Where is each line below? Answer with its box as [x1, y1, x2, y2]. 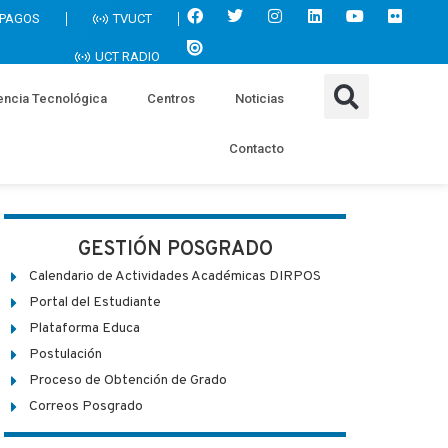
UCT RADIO [95, 49, 161, 64]
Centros [146, 91, 195, 106]
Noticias [234, 91, 284, 106]
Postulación [29, 346, 102, 363]
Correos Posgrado [29, 398, 143, 415]
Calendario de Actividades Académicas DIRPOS [29, 268, 321, 285]
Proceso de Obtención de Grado [29, 372, 227, 389]
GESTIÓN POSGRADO [77, 237, 273, 263]
